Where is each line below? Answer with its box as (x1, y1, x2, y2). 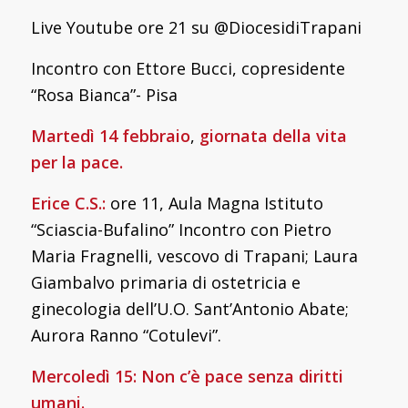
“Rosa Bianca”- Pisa (30, 83, 178, 106)
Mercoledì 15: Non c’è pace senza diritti (30, 364, 343, 387)
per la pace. (30, 150, 123, 173)
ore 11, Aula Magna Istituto (105, 191, 323, 214)
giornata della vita (199, 124, 347, 147)
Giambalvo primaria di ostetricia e (30, 270, 301, 293)
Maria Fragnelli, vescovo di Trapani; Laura (30, 244, 358, 267)
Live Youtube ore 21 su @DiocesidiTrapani (30, 15, 362, 38)
